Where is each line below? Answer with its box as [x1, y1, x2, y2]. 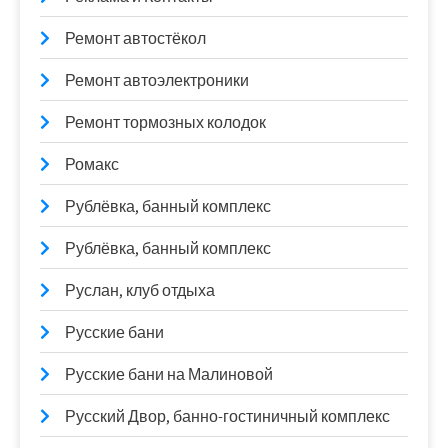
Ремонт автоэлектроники [65, 69, 249, 91]
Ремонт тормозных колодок [65, 111, 266, 133]
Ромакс [65, 153, 119, 175]
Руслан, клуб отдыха [65, 279, 215, 301]
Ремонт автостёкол [65, 27, 206, 49]
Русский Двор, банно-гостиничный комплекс [65, 405, 390, 427]
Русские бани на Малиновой [65, 363, 273, 385]
